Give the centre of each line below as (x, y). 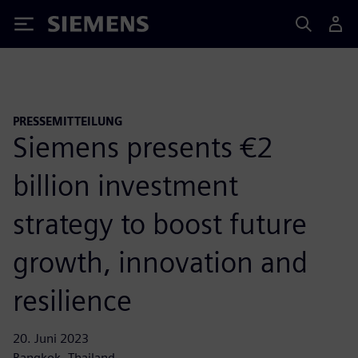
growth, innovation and (160, 262)
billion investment (125, 185)
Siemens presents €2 (143, 147)
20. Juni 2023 (51, 338)
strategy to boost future (160, 223)
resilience (72, 300)
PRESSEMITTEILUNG (68, 121)
